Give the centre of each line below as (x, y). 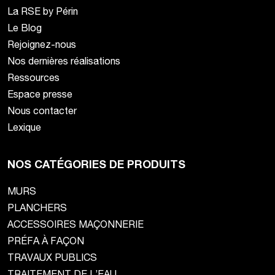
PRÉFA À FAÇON (46, 241)
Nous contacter (42, 110)
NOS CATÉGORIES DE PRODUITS (96, 164)
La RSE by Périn (43, 11)
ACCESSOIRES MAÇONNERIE (76, 224)
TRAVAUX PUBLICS (52, 257)
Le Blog (25, 28)
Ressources (33, 77)
